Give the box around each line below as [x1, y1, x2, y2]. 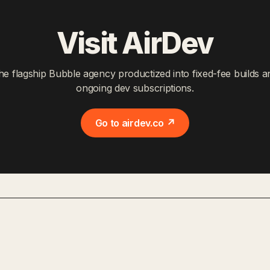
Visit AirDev [56, 25, 214, 61]
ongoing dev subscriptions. [76, 81, 194, 94]
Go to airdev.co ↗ [95, 116, 175, 129]
